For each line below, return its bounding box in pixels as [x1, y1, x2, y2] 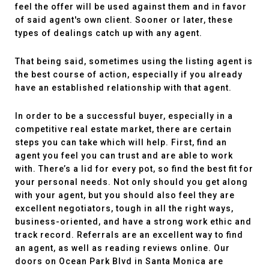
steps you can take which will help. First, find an [15, 138, 227, 147]
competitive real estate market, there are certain [15, 124, 232, 134]
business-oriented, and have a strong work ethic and [15, 217, 252, 226]
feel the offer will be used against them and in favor [15, 2, 247, 11]
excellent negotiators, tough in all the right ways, [15, 204, 234, 213]
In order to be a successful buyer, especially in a [15, 111, 233, 121]
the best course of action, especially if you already [15, 70, 243, 79]
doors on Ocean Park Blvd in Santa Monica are [15, 256, 223, 266]
